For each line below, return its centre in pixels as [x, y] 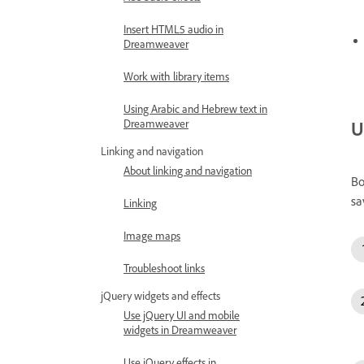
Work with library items [176, 76]
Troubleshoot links [164, 268]
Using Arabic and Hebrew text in [195, 108]
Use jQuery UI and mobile [182, 315]
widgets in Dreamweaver [180, 329]
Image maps [152, 235]
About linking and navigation [188, 170]
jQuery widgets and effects [160, 295]
